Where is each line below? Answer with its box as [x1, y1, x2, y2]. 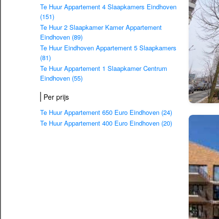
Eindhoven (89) [40, 32, 83, 42]
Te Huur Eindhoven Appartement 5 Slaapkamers [40, 43, 176, 53]
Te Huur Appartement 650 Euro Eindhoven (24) [40, 108, 172, 117]
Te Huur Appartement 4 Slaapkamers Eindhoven [40, 2, 176, 12]
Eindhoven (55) [40, 73, 83, 83]
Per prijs [44, 91, 69, 102]
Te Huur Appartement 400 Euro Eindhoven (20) [40, 118, 172, 128]
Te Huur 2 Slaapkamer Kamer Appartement [40, 22, 162, 32]
